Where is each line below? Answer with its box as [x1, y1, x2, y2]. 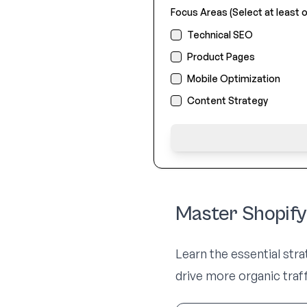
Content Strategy [187, 95, 268, 106]
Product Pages [187, 51, 255, 62]
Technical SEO [187, 29, 253, 40]
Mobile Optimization [187, 73, 280, 84]
